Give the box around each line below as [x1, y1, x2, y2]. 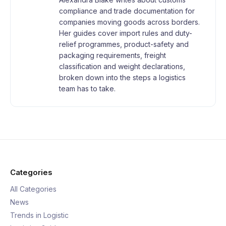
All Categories [10, 185, 56, 193]
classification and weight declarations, [59, 62, 185, 71]
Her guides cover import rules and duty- [59, 29, 192, 37]
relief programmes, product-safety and [59, 40, 189, 48]
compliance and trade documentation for [59, 7, 195, 15]
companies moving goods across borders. [59, 18, 200, 26]
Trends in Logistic [10, 211, 69, 219]
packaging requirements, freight [59, 51, 166, 60]
